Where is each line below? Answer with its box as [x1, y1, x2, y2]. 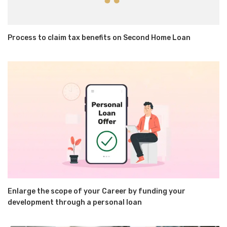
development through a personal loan [8, 198, 142, 207]
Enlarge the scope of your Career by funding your [8, 186, 185, 196]
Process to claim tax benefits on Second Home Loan [8, 33, 191, 43]
